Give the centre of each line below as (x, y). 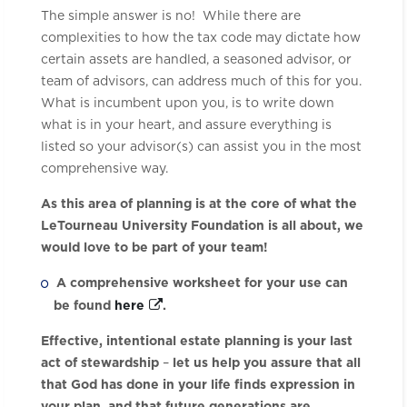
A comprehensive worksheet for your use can (202, 283)
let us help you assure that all (267, 363)
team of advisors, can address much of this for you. (203, 81)
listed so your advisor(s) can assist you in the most (201, 147)
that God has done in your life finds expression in (198, 385)
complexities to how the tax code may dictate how (201, 38)
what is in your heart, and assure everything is (186, 125)
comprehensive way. (104, 169)
